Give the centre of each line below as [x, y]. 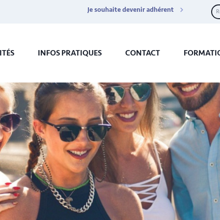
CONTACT [142, 53]
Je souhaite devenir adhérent [131, 10]
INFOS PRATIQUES [69, 53]
